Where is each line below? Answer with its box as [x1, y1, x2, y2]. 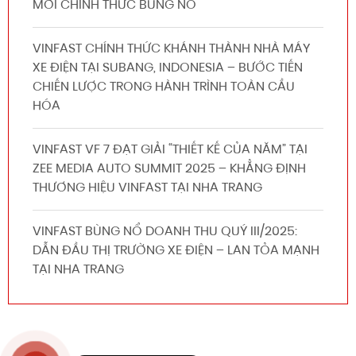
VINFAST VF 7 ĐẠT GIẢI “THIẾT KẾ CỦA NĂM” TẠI [33, 144, 308, 157]
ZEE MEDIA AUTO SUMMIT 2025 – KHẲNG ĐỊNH [33, 163, 306, 176]
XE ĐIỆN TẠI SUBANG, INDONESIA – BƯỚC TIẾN [33, 62, 303, 75]
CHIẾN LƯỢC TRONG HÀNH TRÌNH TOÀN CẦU [33, 81, 295, 95]
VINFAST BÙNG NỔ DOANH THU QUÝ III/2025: [33, 226, 297, 239]
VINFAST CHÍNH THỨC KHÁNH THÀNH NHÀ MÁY [33, 43, 310, 56]
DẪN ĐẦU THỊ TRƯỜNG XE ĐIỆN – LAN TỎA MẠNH [33, 245, 319, 258]
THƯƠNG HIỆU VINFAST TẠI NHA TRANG [33, 182, 262, 195]
